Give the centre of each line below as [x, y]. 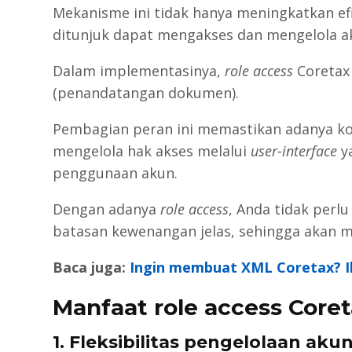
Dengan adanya [107, 209]
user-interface [294, 150]
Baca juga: [92, 267]
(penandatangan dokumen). [146, 92]
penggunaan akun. [115, 172]
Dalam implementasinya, [139, 70]
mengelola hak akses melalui [152, 150]
